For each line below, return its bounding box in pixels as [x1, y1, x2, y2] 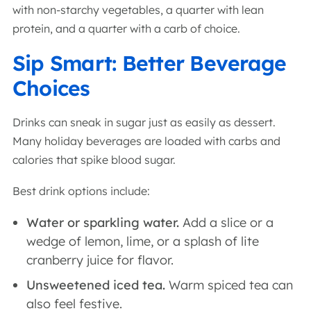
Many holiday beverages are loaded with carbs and [12, 134, 280, 148]
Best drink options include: [12, 184, 153, 198]
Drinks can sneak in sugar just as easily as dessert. [12, 115, 276, 129]
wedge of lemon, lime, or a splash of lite [26, 233, 259, 249]
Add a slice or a [179, 215, 274, 230]
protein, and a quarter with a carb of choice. [12, 22, 243, 35]
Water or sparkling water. [26, 215, 179, 230]
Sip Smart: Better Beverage [12, 50, 287, 76]
